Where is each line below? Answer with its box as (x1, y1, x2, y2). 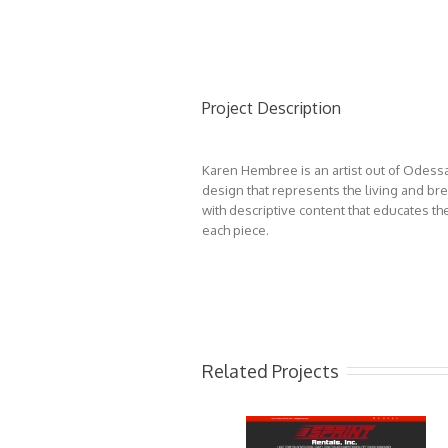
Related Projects (202, 360, 339, 382)
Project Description (202, 98, 341, 118)
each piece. (202, 222, 269, 238)
